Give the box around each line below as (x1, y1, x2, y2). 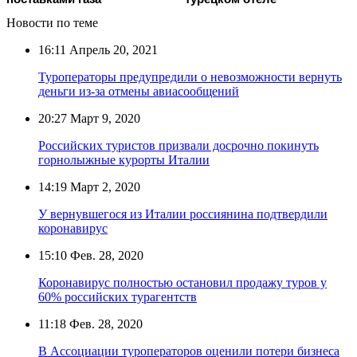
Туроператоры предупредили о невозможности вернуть (38, 69, 342, 84)
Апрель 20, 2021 (66, 42, 158, 57)
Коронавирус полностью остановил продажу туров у (38, 275, 327, 289)
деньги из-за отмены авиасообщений (38, 84, 239, 98)
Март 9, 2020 (67, 111, 140, 125)
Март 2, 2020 (67, 179, 140, 194)
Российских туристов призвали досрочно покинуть (38, 138, 319, 152)
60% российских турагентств (38, 289, 197, 304)
